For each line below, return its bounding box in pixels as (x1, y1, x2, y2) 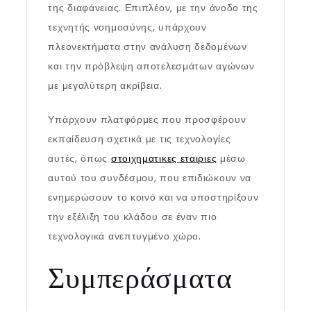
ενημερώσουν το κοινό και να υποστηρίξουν (48, 190, 259, 204)
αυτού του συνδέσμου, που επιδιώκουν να (48, 171, 252, 185)
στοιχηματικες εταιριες (110, 151, 217, 165)
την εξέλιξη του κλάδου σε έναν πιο (48, 210, 217, 224)
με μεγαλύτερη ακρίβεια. (48, 78, 162, 92)
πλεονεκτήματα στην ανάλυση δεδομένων (48, 40, 247, 53)
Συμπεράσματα (48, 260, 233, 296)
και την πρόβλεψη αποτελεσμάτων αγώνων (48, 59, 255, 73)
